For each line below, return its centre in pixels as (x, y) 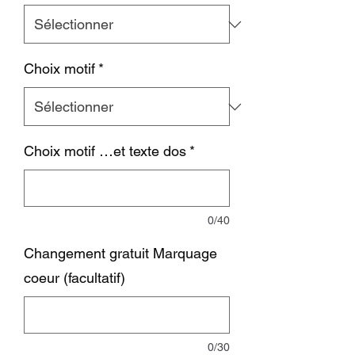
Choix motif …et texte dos (105, 151)
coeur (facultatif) (74, 278)
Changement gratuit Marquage (120, 253)
